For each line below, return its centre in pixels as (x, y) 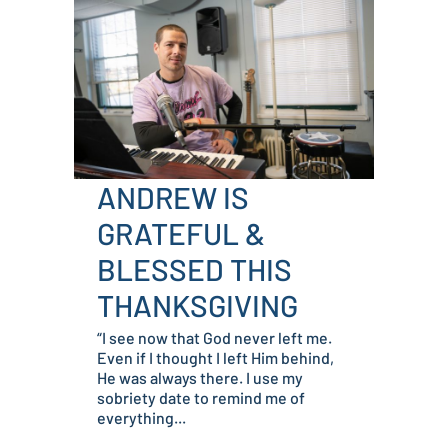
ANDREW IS (173, 197)
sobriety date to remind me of (201, 398)
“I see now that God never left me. (214, 338)
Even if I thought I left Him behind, (215, 358)
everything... (141, 418)
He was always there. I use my (200, 378)
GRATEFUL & (181, 233)
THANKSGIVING (197, 305)
